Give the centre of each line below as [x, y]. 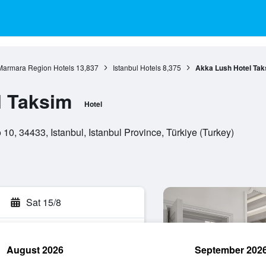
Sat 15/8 [44, 202]
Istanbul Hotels [137, 67]
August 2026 [35, 250]
